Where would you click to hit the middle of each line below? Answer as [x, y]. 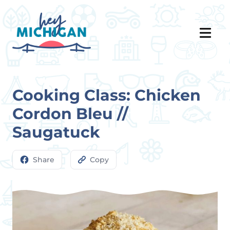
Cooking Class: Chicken [107, 95]
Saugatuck [56, 132]
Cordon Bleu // [70, 114]
